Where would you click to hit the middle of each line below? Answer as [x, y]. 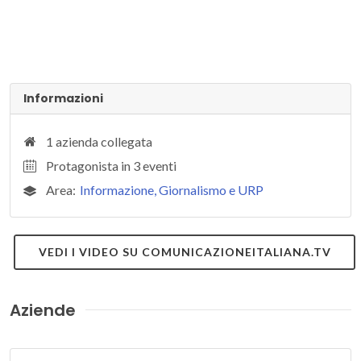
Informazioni [63, 98]
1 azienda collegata [99, 141]
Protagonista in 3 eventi [111, 165]
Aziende [43, 310]
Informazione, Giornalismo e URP [172, 189]
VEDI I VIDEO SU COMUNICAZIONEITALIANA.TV [185, 251]
